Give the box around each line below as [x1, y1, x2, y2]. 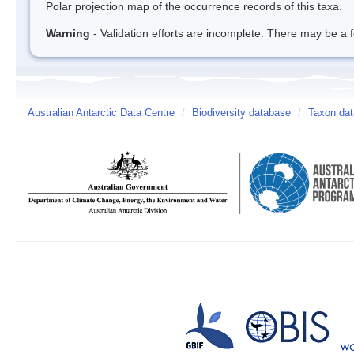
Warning [46, 26, 90, 40]
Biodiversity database [192, 107, 291, 119]
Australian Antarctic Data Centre [28, 107, 175, 119]
